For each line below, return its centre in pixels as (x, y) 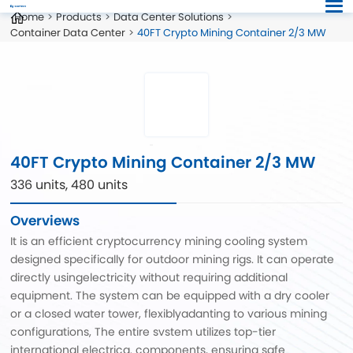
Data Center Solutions (168, 17)
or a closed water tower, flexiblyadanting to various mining (169, 313)
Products (78, 17)
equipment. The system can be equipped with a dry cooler (170, 295)
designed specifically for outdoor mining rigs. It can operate (173, 259)
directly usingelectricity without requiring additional (149, 277)
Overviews (45, 221)
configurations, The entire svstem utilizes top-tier (143, 331)
